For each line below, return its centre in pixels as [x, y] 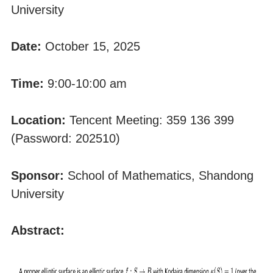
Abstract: [37, 231]
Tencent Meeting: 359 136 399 [151, 120]
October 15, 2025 [92, 47]
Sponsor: [39, 175]
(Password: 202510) [65, 139]
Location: [40, 120]
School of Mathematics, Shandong [160, 175]
